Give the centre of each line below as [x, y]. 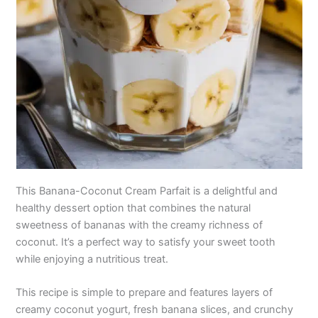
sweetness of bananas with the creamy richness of [139, 225]
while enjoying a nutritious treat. [92, 259]
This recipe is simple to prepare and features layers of [144, 293]
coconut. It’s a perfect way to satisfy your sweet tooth [146, 242]
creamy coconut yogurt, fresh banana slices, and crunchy [155, 310]
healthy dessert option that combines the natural [133, 208]
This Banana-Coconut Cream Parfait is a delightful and [147, 191]
